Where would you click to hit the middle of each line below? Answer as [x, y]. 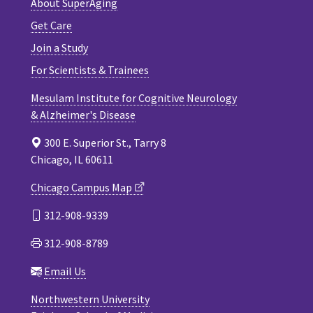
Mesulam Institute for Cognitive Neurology [134, 98]
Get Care [51, 26]
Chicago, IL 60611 [72, 160]
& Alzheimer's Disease [83, 115]
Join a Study [59, 48]
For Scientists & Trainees [90, 70]
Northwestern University [90, 299]
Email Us [65, 271]
